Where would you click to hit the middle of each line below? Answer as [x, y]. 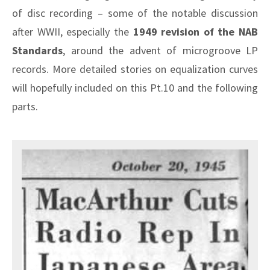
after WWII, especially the [73, 31]
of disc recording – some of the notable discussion [135, 13]
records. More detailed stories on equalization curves [135, 69]
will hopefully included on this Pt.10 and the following [135, 87]
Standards [37, 50]
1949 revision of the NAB [195, 31]
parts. [25, 106]
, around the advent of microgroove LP [160, 50]
